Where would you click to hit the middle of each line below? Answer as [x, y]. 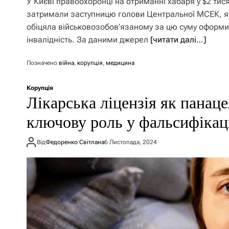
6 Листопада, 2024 [131, 142]
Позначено [43, 63]
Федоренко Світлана [75, 142]
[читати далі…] [178, 40]
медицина [120, 63]
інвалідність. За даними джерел [88, 40]
